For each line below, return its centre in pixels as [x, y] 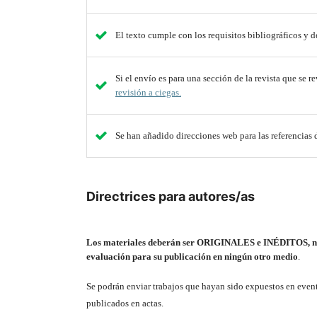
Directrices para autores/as [171, 197]
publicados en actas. [125, 304]
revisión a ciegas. [148, 93]
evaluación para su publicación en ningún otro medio [192, 257]
